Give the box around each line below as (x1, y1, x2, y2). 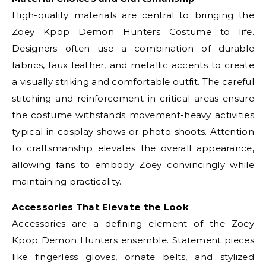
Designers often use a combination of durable (12, 43, 254, 54)
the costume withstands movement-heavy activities (12, 109, 254, 121)
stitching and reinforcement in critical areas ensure (12, 93, 254, 104)
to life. (211, 26, 254, 37)
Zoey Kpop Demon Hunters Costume (12, 26, 211, 37)
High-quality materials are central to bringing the (12, 9, 254, 21)
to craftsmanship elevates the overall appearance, (12, 142, 254, 154)
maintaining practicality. (12, 176, 122, 187)
